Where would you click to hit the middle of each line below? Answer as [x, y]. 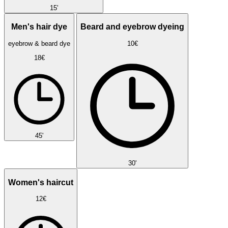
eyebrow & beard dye [39, 43]
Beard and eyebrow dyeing [132, 27]
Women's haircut [41, 182]
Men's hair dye [39, 27]
